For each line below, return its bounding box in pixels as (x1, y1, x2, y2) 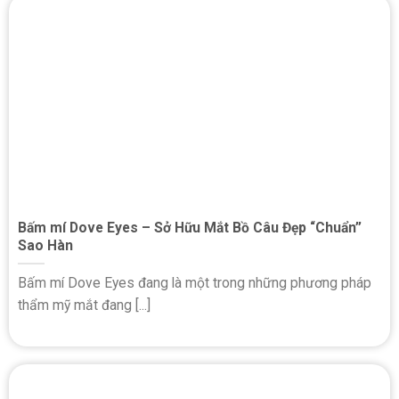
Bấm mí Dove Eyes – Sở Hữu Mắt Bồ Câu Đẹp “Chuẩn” (18, 218, 362, 236)
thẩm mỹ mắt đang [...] (18, 297, 151, 314)
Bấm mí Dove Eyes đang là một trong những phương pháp (18, 274, 371, 292)
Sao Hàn (18, 236, 73, 254)
